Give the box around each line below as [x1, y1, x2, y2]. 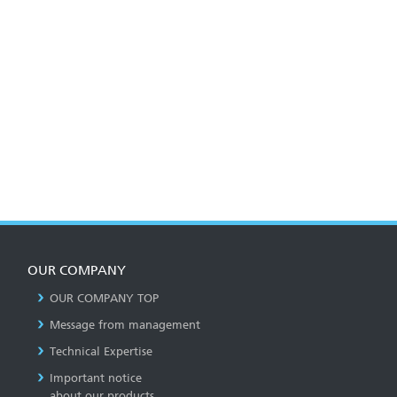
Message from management [50, 317, 200, 331]
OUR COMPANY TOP [50, 291, 159, 305]
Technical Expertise [50, 344, 152, 358]
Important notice [50, 370, 142, 385]
